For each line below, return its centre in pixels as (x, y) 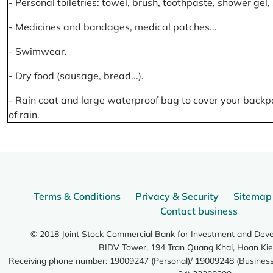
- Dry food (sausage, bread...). (76, 76)
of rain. (24, 115)
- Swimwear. (38, 51)
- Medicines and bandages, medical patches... (113, 27)
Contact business (199, 211)
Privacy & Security (177, 196)
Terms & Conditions (77, 196)
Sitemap (253, 196)
